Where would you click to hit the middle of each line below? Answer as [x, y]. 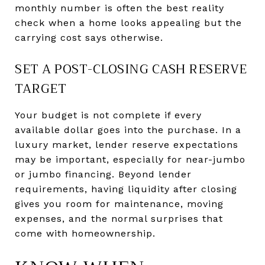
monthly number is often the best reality [119, 8]
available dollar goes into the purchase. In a [128, 130]
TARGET [41, 88]
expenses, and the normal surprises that [119, 218]
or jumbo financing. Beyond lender [103, 174]
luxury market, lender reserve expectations [127, 144]
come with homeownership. [85, 233]
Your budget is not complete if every [108, 115]
